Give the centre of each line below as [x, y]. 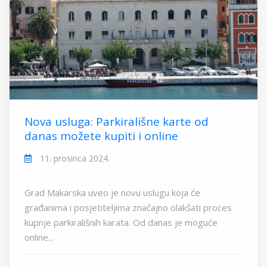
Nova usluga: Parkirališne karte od [117, 122]
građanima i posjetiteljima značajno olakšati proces [128, 208]
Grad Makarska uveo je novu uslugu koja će [112, 193]
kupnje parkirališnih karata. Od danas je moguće [121, 223]
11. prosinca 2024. [74, 159]
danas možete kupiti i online [101, 136]
